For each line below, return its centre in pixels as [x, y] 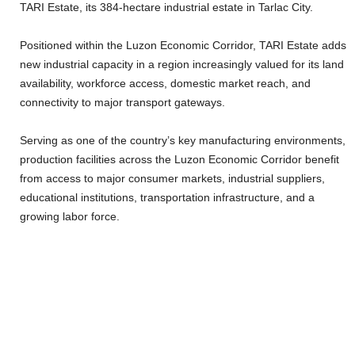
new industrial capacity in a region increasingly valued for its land [182, 64]
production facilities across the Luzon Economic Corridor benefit [179, 159]
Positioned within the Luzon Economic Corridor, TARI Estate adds [183, 45]
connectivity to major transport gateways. [122, 102]
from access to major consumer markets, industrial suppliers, [172, 178]
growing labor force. [70, 216]
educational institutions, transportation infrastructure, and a [167, 197]
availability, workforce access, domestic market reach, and [165, 83]
